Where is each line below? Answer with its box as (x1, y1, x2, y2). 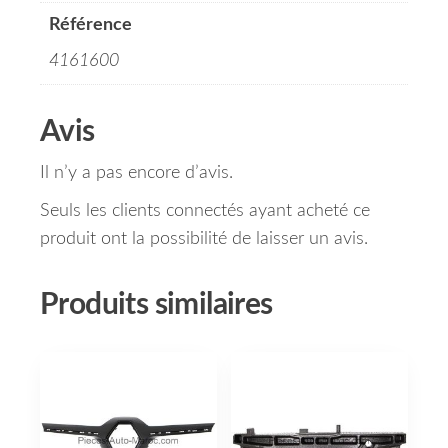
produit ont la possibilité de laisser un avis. (40, 230, 368, 249)
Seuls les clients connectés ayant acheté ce (40, 202, 370, 221)
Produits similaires (40, 290, 273, 321)
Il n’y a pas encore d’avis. (40, 164, 233, 183)
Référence (49, 16, 132, 35)
